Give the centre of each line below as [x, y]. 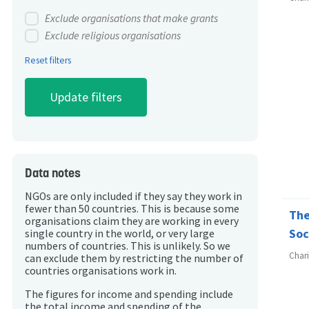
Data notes [53, 172]
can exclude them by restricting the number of [134, 259]
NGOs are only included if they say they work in [133, 197]
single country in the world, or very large [120, 234]
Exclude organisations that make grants [131, 19]
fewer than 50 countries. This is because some [132, 209]
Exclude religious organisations [113, 35]
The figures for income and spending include [129, 295]
